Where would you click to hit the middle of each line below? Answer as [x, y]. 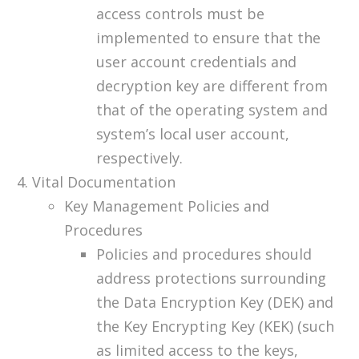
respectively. [139, 158]
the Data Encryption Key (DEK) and [215, 303]
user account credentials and [196, 62]
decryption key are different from [212, 86]
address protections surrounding [211, 278]
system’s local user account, [193, 134]
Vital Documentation [104, 182]
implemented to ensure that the [208, 38]
